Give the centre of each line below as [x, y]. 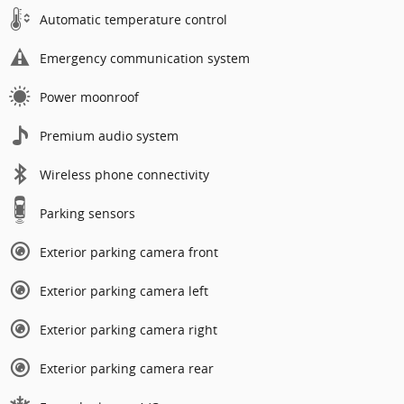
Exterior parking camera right [129, 330]
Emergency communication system [145, 59]
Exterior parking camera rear [127, 369]
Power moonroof [89, 97]
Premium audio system [109, 136]
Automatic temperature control [133, 20]
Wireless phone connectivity [124, 175]
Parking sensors [87, 214]
